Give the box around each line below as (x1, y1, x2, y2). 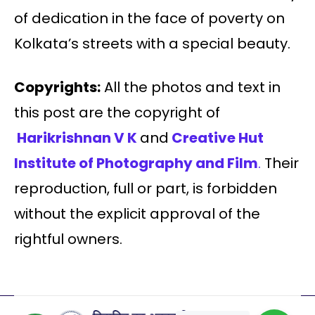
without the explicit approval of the (14, 204, 260, 224)
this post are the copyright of (14, 103, 220, 123)
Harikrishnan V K (17, 128, 137, 148)
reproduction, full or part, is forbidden (14, 179, 277, 199)
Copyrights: (14, 77, 101, 98)
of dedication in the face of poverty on (14, 8, 285, 29)
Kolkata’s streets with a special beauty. (14, 34, 290, 54)
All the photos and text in (101, 77, 281, 98)
